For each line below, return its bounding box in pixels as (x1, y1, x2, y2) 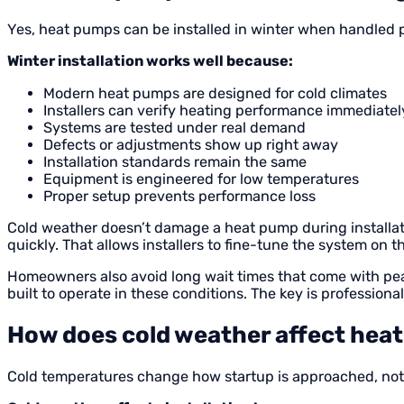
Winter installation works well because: (7, 52, 293, 70)
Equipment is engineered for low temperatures (43, 170, 359, 188)
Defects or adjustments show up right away (43, 135, 338, 153)
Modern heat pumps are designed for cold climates (43, 84, 387, 102)
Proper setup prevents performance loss (43, 187, 316, 205)
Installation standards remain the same (43, 152, 307, 170)
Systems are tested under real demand (43, 118, 306, 136)
